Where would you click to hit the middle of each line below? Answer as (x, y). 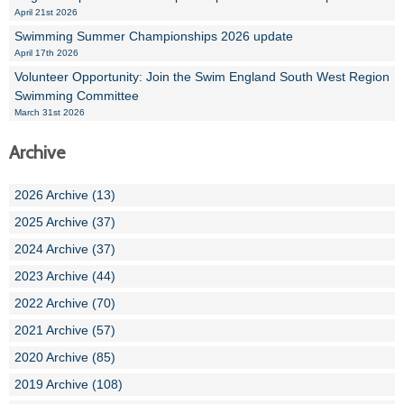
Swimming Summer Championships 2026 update (154, 36)
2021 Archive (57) (65, 330)
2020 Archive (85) (65, 357)
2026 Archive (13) (65, 195)
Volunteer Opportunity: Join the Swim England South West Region (202, 77)
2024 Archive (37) (65, 249)
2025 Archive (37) (65, 222)
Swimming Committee (77, 96)
